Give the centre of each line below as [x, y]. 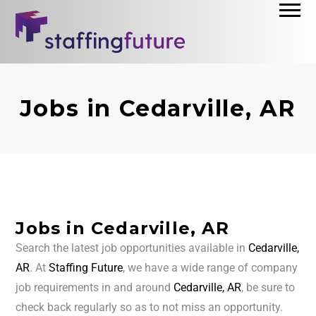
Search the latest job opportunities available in [132, 248]
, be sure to [268, 288]
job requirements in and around [95, 288]
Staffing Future [86, 268]
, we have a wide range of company [211, 268]
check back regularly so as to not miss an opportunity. [150, 308]
